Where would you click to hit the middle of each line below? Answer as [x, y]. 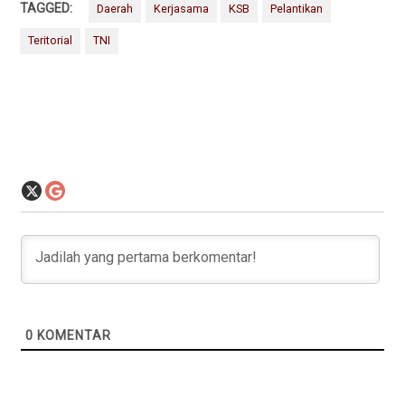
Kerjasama [181, 9]
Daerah [115, 9]
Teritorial [51, 41]
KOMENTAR [73, 335]
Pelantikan [296, 9]
